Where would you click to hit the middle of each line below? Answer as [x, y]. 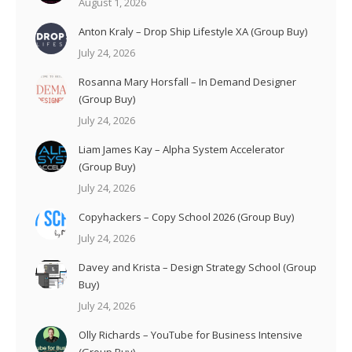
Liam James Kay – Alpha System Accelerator [181, 150]
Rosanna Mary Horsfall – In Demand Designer [187, 82]
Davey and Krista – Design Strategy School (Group [198, 268]
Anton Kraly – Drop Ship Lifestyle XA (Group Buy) [193, 32]
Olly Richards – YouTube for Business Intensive [191, 335]
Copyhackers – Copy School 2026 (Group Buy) [186, 217]
